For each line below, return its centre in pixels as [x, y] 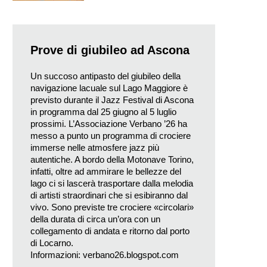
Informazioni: [57, 254]
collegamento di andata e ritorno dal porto [110, 231]
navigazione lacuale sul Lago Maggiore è [109, 88]
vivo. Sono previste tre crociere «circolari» [112, 207]
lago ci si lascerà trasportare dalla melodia [112, 183]
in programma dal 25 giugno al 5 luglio [103, 111]
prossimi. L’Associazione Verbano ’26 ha [109, 123]
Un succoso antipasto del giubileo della [105, 76]
